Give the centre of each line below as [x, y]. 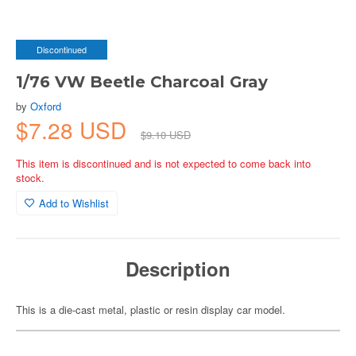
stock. [30, 178]
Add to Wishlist [74, 203]
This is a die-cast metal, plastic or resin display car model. [151, 310]
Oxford [46, 106]
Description [178, 269]
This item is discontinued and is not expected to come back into [163, 163]
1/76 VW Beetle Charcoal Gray [142, 82]
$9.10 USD [166, 135]
